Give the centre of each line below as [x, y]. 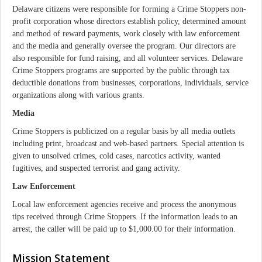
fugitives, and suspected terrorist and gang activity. [96, 168]
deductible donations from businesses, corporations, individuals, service [130, 83]
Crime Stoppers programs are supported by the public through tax [121, 70]
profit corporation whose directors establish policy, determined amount [129, 21]
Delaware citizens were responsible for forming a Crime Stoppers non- [129, 9]
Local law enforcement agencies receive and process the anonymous [124, 204]
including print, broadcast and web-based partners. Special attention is [128, 144]
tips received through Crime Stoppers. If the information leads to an [125, 217]
